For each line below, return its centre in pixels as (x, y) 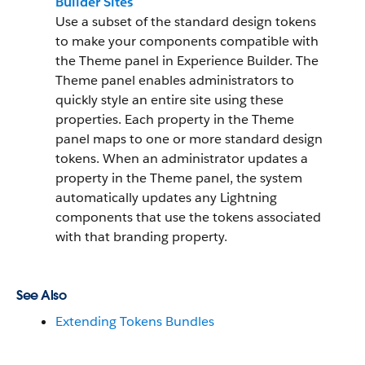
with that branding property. (141, 237)
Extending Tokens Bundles (135, 321)
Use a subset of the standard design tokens (186, 22)
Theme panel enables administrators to (175, 80)
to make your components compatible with (187, 41)
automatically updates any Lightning (166, 198)
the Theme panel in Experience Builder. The (187, 61)
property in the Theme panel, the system (179, 178)
